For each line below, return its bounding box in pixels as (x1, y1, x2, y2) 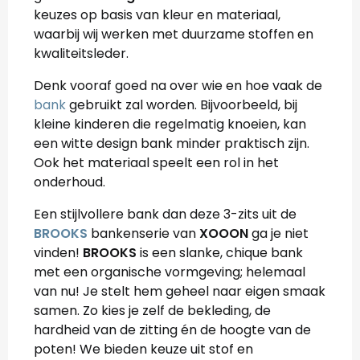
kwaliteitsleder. (34, 44, 129, 63)
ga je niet (248, 224, 309, 243)
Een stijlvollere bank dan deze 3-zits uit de (34, 205, 297, 223)
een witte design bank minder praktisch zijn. (34, 134, 309, 153)
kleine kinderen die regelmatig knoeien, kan (34, 115, 306, 133)
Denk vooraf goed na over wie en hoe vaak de (34, 76, 322, 95)
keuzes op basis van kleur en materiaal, (34, 6, 280, 24)
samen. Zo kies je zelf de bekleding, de (34, 301, 271, 320)
